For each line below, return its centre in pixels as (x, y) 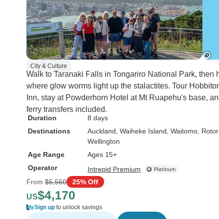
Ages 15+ (102, 154)
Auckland (102, 131)
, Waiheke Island (141, 131)
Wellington (104, 141)
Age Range (46, 154)
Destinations (49, 131)
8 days (98, 118)
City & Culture (49, 66)
